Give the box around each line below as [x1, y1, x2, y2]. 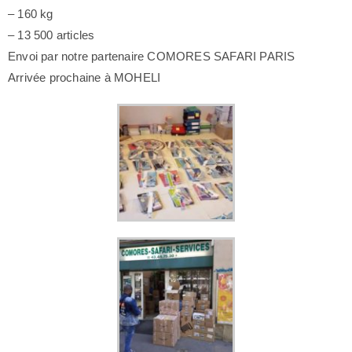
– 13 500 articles [8, 28, 95, 42]
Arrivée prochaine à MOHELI [8, 71, 161, 84]
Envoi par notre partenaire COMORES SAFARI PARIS [8, 49, 295, 63]
